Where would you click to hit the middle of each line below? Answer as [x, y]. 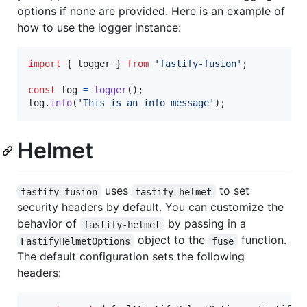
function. [263, 240]
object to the [171, 240]
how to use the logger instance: [99, 27]
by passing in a [205, 224]
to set [234, 191]
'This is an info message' [146, 102]
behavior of [49, 224]
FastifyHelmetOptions [76, 241]
